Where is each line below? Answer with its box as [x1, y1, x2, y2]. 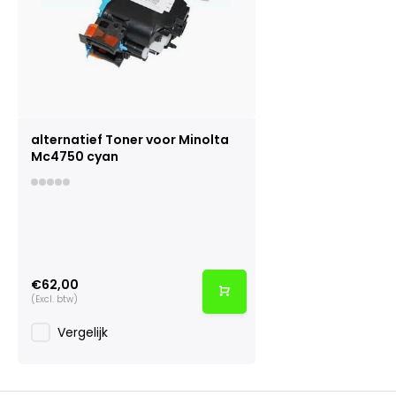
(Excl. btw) [31, 293, 78, 307]
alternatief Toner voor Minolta [31, 130, 229, 148]
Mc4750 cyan [31, 147, 118, 165]
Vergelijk [57, 323, 108, 341]
